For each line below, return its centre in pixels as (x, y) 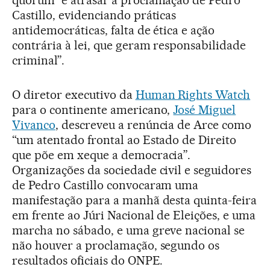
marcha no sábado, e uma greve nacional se (129, 230)
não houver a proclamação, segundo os (116, 245)
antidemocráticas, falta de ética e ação (114, 30)
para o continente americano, (93, 109)
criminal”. (38, 60)
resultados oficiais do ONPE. (88, 260)
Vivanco (34, 124)
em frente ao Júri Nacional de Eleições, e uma (134, 215)
